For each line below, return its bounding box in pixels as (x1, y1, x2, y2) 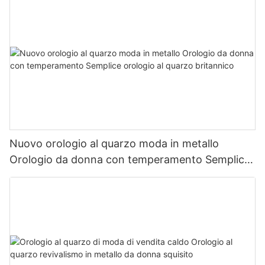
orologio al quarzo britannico (9, 169, 154, 182)
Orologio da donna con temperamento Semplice (9, 153, 250, 166)
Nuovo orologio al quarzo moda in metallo (9, 137, 219, 150)
